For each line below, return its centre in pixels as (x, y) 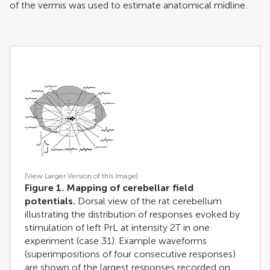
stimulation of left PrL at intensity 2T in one (117, 227)
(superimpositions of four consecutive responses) (130, 254)
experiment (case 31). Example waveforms (116, 240)
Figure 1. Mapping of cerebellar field (109, 187)
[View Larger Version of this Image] (81, 176)
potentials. (50, 201)
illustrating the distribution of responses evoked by (132, 214)
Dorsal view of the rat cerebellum (149, 201)
